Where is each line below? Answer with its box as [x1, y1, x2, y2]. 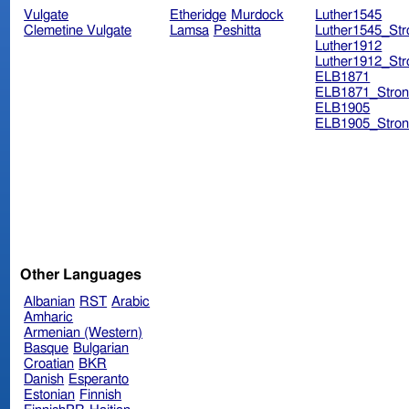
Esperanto [68, 372, 130, 386]
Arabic [111, 294, 151, 309]
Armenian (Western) [24, 325, 143, 340]
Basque [24, 341, 69, 355]
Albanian [24, 294, 76, 309]
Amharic [24, 309, 74, 324]
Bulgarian [73, 341, 130, 355]
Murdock [230, 8, 284, 23]
